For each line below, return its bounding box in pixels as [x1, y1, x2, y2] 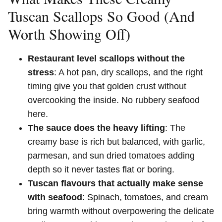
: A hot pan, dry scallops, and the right [54, 67, 203, 77]
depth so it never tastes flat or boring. [28, 165, 174, 174]
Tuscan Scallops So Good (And [8, 6, 195, 26]
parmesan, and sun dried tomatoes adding [28, 151, 195, 161]
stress [28, 67, 54, 77]
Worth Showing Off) [8, 24, 130, 44]
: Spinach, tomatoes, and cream [82, 192, 208, 202]
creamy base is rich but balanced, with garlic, [28, 137, 205, 147]
